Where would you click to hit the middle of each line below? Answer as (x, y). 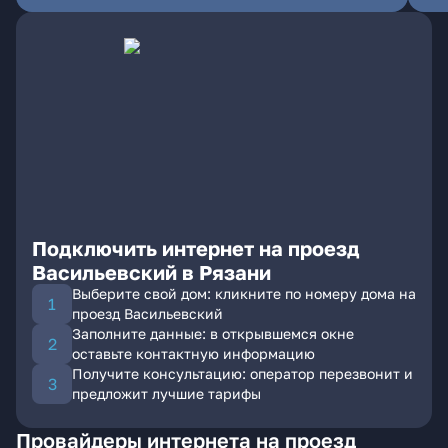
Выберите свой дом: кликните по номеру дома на (244, 293)
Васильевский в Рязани (151, 272)
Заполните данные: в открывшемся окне (213, 333)
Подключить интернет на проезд (196, 248)
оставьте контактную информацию (193, 353)
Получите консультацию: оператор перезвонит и (242, 373)
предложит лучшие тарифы (166, 393)
